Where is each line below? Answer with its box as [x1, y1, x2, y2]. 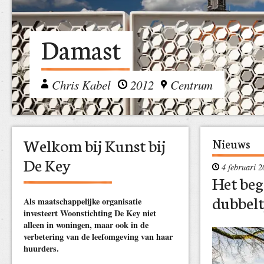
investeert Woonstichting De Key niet [24, 207, 156, 219]
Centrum [170, 77, 213, 93]
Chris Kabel [52, 77, 111, 93]
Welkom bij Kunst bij [24, 134, 166, 156]
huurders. [24, 242, 59, 255]
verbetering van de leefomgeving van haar [24, 230, 173, 243]
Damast [41, 31, 121, 66]
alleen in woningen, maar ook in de [24, 219, 148, 231]
